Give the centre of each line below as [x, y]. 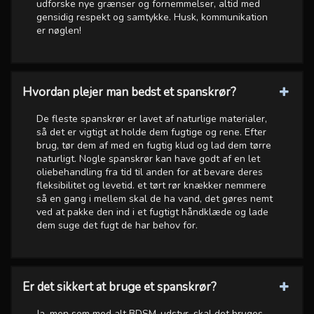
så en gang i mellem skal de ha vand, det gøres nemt [155, 198]
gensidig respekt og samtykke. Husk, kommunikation [152, 17]
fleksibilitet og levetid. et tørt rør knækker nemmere [151, 185]
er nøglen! [59, 30]
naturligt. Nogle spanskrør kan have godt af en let [148, 158]
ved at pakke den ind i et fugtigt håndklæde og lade [152, 212]
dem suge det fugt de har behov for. [117, 225]
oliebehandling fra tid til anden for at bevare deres [150, 172]
